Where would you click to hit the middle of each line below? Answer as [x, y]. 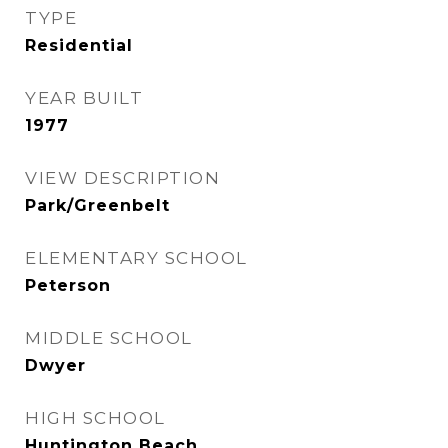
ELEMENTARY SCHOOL [136, 258]
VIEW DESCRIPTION [122, 178]
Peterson [68, 285]
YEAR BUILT [84, 98]
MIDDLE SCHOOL [109, 338]
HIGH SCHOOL [95, 418]
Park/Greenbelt [97, 205]
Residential [79, 45]
